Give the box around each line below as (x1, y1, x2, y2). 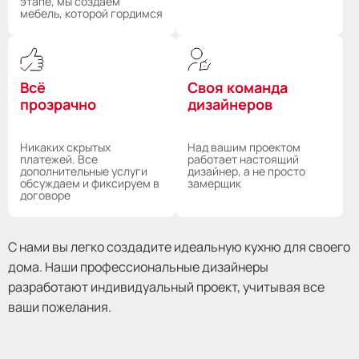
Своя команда (188, 77, 288, 97)
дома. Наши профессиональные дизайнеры (8, 257, 268, 276)
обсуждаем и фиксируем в (20, 175, 159, 191)
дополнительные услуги (20, 163, 147, 179)
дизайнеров (188, 94, 272, 114)
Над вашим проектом (188, 139, 301, 155)
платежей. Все (20, 151, 98, 167)
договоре (20, 187, 71, 203)
